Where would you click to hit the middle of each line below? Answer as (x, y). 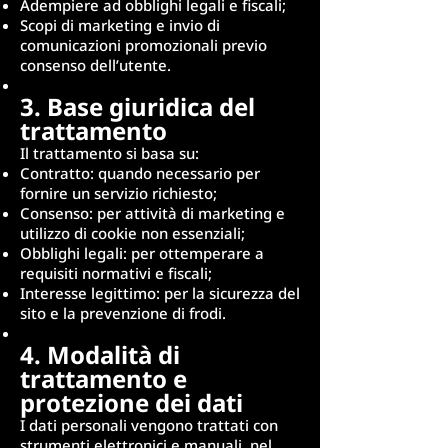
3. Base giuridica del (137, 106)
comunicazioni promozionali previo (143, 44)
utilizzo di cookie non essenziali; (132, 232)
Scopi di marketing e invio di (120, 24)
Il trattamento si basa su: (109, 152)
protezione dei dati (131, 402)
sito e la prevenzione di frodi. (123, 312)
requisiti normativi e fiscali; (116, 272)
